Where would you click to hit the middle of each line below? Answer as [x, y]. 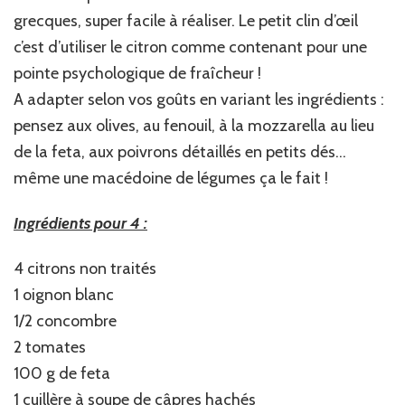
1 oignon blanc [64, 295]
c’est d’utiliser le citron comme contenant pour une [190, 47]
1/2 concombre [65, 321]
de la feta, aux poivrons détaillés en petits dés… [180, 152]
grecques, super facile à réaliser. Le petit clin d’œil [186, 21]
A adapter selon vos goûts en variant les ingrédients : [199, 100]
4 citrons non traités [85, 269]
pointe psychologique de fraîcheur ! [137, 74]
